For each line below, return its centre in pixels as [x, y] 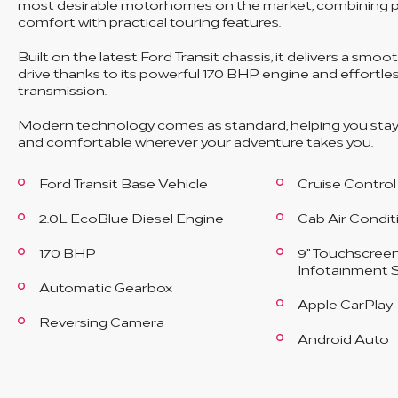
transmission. [62, 89]
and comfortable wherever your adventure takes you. [195, 141]
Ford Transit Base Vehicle [123, 183]
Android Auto [343, 338]
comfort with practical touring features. [149, 21]
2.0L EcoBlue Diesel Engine [131, 217]
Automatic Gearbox [106, 287]
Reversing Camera [102, 321]
